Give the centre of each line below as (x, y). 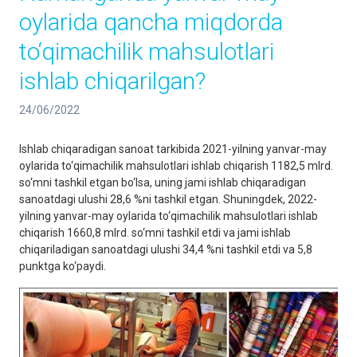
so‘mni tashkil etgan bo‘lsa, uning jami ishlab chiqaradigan (163, 182)
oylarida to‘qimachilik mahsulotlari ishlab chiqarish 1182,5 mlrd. (176, 166)
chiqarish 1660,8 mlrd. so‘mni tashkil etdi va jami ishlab (155, 233)
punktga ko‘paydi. (63, 266)
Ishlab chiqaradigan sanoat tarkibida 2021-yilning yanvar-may (173, 149)
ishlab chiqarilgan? (112, 81)
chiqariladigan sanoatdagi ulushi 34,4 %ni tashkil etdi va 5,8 (166, 249)
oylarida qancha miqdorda (151, 22)
